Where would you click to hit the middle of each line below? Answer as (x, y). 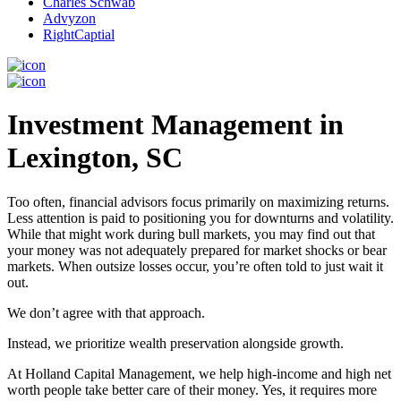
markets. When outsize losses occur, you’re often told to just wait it (195, 266)
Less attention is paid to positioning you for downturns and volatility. (200, 218)
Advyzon (69, 18)
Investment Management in (175, 125)
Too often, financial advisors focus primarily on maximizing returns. (198, 201)
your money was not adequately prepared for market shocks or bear (197, 250)
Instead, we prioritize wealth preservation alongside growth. (175, 343)
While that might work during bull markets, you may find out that (191, 234)
